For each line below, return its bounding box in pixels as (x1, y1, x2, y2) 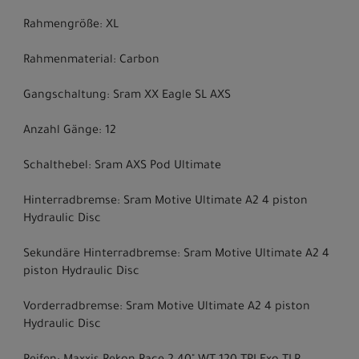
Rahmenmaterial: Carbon (23, 54, 159, 68)
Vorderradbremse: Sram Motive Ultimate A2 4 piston (23, 301, 310, 315)
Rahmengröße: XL (23, 19, 119, 33)
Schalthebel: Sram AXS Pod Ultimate (23, 160, 221, 174)
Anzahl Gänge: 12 (23, 125, 116, 139)
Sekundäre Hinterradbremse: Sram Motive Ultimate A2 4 (23, 248, 329, 262)
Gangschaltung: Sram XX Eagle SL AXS (23, 90, 231, 103)
